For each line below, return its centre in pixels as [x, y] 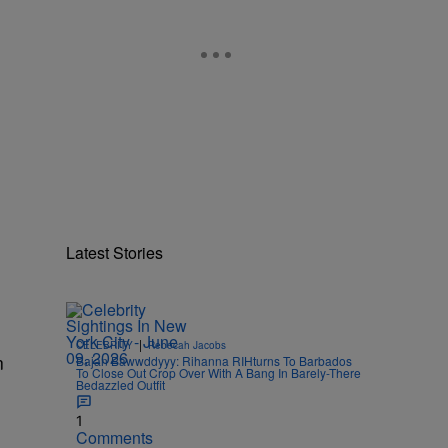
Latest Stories [114, 252]
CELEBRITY [104, 345]
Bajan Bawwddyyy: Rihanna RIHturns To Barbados [214, 360]
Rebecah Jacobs [187, 345]
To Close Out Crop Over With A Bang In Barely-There [218, 372]
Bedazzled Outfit [120, 384]
